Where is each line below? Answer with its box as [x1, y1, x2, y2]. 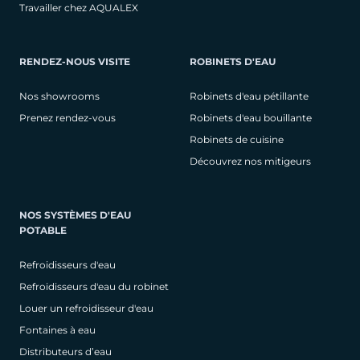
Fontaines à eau [19, 323, 96, 336]
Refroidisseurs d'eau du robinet [19, 280, 169, 292]
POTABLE [19, 223, 67, 236]
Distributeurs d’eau [19, 345, 112, 358]
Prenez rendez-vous [19, 111, 116, 124]
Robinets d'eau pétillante [190, 89, 309, 102]
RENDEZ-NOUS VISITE [19, 55, 130, 67]
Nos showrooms [19, 89, 100, 102]
